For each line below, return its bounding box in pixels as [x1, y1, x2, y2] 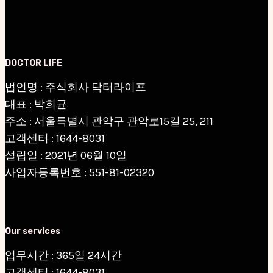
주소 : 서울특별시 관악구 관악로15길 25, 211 [5, 114, 213, 128]
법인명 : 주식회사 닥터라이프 [5, 80, 146, 94]
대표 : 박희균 [5, 97, 67, 111]
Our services [5, 225, 60, 236]
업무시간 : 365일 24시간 [5, 248, 122, 262]
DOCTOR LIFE [5, 57, 62, 68]
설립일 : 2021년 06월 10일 [5, 148, 127, 162]
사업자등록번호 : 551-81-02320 [5, 165, 154, 179]
